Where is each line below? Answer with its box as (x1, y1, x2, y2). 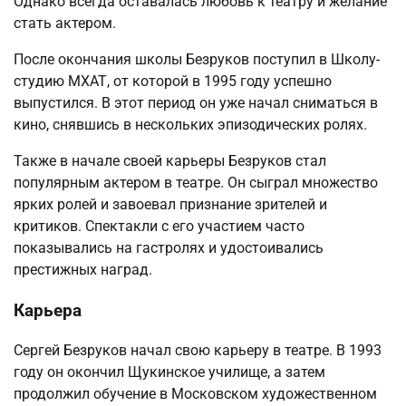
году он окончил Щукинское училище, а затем (14, 363, 325, 382)
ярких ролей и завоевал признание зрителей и (14, 195, 327, 213)
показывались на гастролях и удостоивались (14, 238, 324, 256)
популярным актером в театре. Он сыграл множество (14, 173, 378, 191)
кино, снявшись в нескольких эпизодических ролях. (14, 115, 367, 133)
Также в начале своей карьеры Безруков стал (14, 151, 326, 169)
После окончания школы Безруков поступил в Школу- (14, 50, 380, 68)
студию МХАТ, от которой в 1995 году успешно (14, 72, 332, 90)
